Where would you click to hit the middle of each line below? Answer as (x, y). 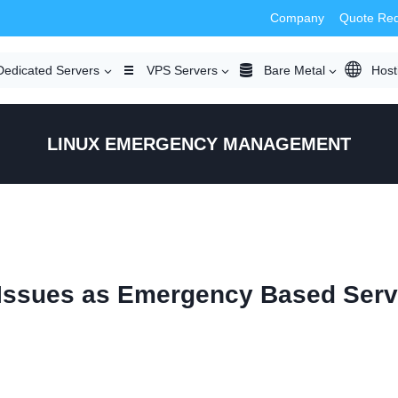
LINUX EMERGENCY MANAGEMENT (199, 144)
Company (298, 18)
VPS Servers (182, 70)
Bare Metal (294, 70)
